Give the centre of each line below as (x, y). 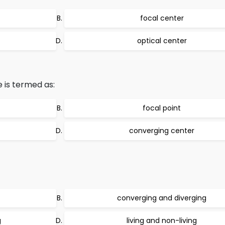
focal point (162, 108)
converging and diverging (162, 198)
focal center (162, 18)
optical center (162, 41)
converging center (162, 131)
